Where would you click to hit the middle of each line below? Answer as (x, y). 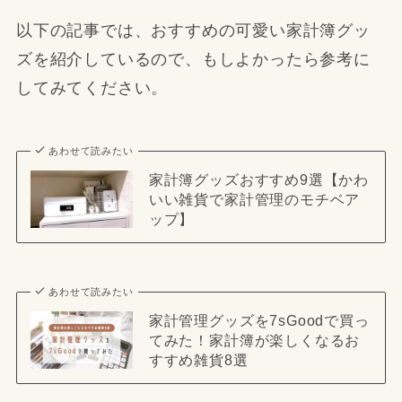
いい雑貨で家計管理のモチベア (254, 200)
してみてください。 (92, 88)
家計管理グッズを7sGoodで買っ (259, 320)
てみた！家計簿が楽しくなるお (254, 340)
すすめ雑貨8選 (198, 359)
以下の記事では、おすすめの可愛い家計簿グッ (193, 31)
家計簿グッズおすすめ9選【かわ (258, 180)
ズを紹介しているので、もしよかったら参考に (193, 60)
